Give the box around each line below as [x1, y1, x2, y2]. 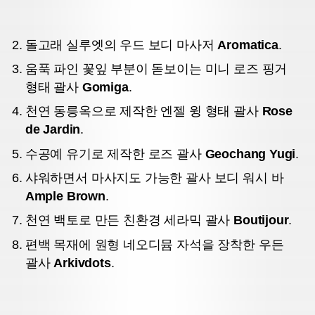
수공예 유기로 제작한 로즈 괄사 [25, 146, 205, 161]
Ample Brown [25, 189, 105, 204]
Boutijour [233, 213, 289, 228]
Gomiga [82, 80, 129, 94]
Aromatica [217, 37, 278, 52]
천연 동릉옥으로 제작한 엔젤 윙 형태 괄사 [25, 104, 262, 119]
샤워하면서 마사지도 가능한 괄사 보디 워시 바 [25, 171, 284, 186]
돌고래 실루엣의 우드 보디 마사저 [25, 37, 218, 52]
